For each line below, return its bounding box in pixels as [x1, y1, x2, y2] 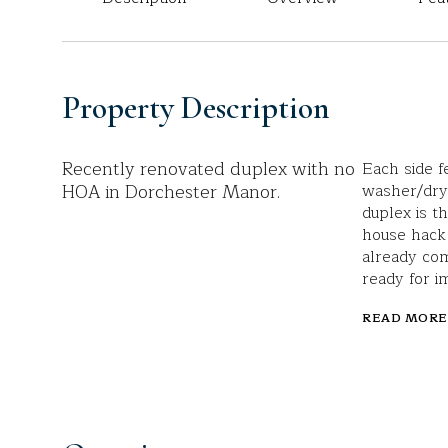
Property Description [62, 88, 329, 127]
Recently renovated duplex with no [62, 154, 355, 184]
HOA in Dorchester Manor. [62, 177, 280, 207]
